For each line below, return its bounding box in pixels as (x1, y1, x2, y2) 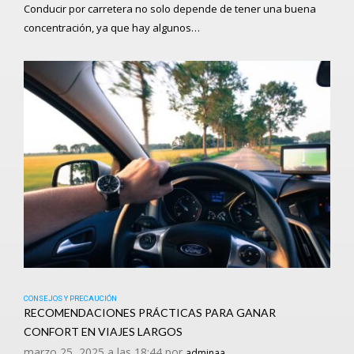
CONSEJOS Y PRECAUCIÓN (24, 293, 117, 303)
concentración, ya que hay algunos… (24, 20, 200, 35)
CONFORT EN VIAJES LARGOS (24, 324, 183, 338)
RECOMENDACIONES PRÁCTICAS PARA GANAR (24, 305, 276, 319)
